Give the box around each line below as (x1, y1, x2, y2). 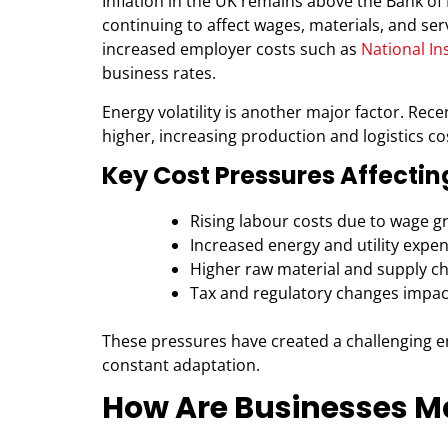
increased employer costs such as (102, 37, 361, 60)
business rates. (102, 61, 216, 84)
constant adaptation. (102, 353, 260, 376)
